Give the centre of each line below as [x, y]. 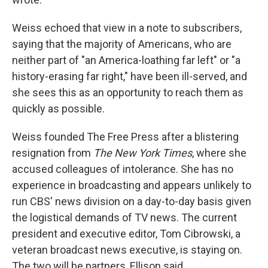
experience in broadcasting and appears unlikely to [132, 185]
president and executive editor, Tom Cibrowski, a [126, 234]
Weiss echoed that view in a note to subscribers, [127, 28]
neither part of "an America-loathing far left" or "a [126, 60]
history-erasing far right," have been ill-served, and [130, 77]
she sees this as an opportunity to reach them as [128, 93]
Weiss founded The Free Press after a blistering [125, 137]
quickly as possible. [58, 109]
